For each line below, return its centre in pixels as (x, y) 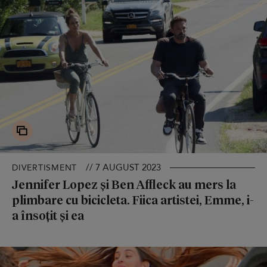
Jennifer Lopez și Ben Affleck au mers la (124, 184)
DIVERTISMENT (44, 168)
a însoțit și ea (48, 215)
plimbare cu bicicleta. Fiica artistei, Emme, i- (133, 200)
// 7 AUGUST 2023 (123, 168)
